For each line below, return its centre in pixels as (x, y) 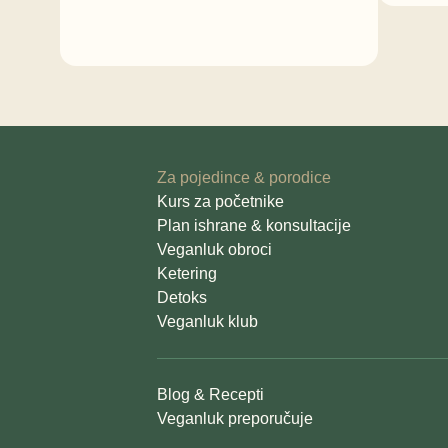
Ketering (187, 274)
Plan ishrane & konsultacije (254, 226)
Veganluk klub (208, 322)
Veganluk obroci (215, 250)
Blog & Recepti (211, 395)
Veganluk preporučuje (235, 419)
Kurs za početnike (221, 202)
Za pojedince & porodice (244, 178)
